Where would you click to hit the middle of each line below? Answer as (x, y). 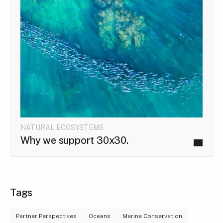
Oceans (100, 216)
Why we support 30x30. (74, 140)
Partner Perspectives (46, 216)
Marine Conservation (152, 216)
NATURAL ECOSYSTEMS (62, 127)
